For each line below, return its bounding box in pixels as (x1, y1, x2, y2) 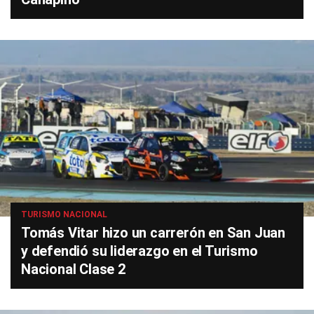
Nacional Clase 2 (21, 261, 125, 278)
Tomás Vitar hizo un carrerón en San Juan (21, 224, 285, 242)
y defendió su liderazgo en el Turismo (21, 243, 258, 260)
